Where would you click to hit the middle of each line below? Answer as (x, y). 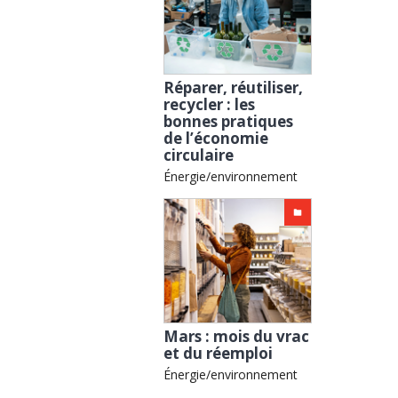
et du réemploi (219, 354)
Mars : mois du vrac (237, 337)
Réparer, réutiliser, (234, 87)
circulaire (199, 155)
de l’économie (216, 138)
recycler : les (210, 104)
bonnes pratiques (229, 121)
